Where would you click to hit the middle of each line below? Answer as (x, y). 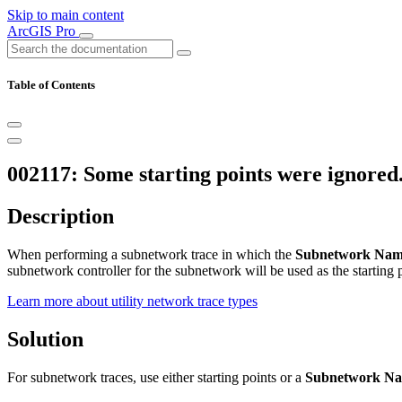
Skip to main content (66, 15)
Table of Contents (51, 85)
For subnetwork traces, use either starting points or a (156, 377)
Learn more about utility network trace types (132, 301)
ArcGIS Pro (43, 31)
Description (61, 217)
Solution (45, 339)
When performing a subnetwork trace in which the (151, 255)
